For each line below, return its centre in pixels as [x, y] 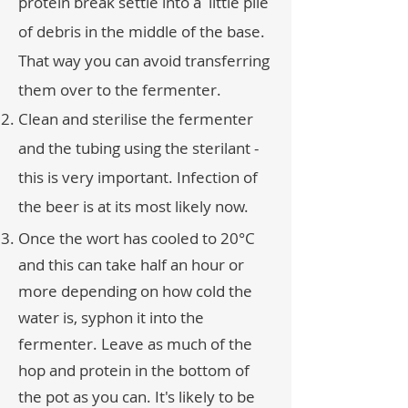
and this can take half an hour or [131, 265]
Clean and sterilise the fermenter [136, 119]
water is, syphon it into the [111, 317]
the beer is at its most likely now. [133, 206]
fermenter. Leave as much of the [135, 344]
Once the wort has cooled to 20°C [137, 238]
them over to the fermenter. [120, 90]
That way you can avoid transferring [144, 61]
